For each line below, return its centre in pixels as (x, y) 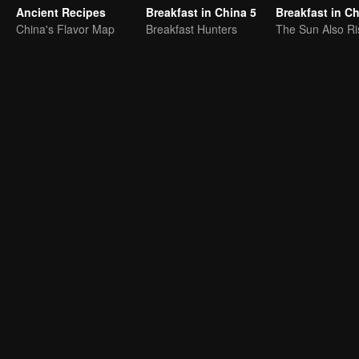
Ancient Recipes (61, 12)
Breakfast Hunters (192, 29)
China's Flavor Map (65, 29)
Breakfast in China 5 (201, 12)
